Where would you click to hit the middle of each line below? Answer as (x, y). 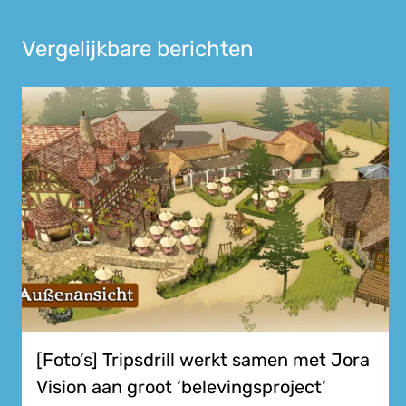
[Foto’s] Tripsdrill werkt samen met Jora (203, 360)
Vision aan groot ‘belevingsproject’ (181, 387)
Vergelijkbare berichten (138, 48)
